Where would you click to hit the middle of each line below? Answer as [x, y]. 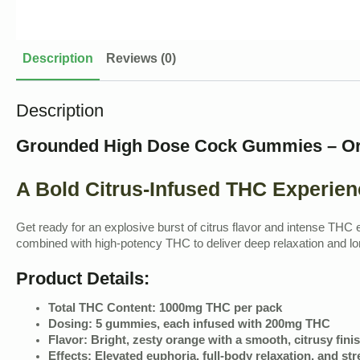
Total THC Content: [102, 309]
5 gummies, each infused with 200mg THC [213, 325]
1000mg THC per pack [221, 309]
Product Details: [83, 278]
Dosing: [70, 325]
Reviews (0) [141, 59]
